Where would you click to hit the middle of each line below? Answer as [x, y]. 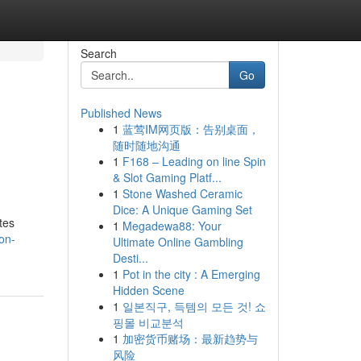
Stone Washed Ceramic [182, 193]
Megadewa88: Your [172, 226]
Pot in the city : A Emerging [191, 274]
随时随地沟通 [146, 145]
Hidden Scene [148, 290]
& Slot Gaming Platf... [167, 177]
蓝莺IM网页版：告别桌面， [191, 129]
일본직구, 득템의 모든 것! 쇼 [194, 306]
